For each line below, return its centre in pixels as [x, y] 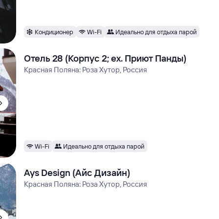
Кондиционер [54, 32]
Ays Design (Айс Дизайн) [77, 173]
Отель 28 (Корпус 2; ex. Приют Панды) [105, 58]
